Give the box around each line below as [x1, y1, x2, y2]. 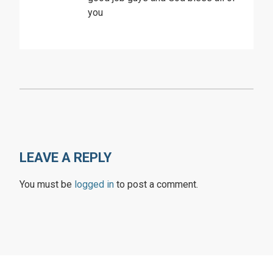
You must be [19, 179, 74, 191]
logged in [74, 179, 114, 191]
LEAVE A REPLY [19, 150, 112, 166]
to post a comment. [114, 179, 198, 191]
